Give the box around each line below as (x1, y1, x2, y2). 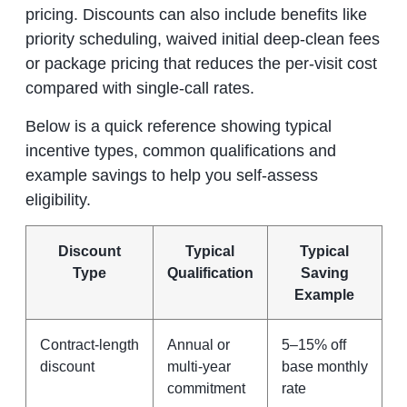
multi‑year (166, 358, 231, 375)
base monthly (281, 358, 368, 375)
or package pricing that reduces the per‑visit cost (25, 55, 377, 74)
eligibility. (25, 190, 91, 209)
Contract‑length (39, 336, 139, 353)
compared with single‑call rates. (25, 79, 254, 98)
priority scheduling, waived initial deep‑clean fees (25, 30, 380, 49)
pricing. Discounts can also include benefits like (25, 5, 367, 25)
